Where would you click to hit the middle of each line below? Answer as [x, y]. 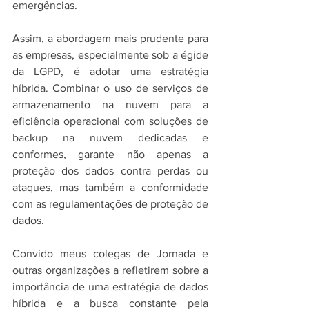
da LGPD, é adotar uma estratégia [110, 71]
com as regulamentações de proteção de [110, 204]
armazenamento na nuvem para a [110, 104]
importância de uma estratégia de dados [110, 287]
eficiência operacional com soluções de [110, 121]
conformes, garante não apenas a [110, 154]
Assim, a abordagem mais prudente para [110, 38]
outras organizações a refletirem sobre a [110, 270]
